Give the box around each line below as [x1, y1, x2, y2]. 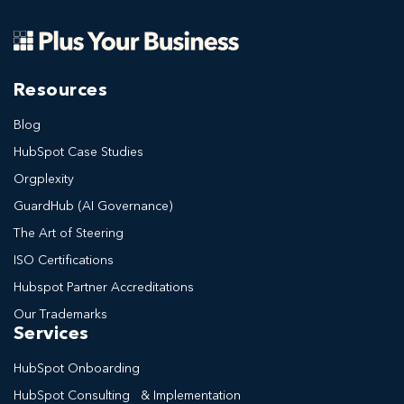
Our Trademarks [14, 308, 107, 322]
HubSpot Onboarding [14, 363, 140, 376]
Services [14, 326, 89, 344]
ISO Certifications [14, 254, 114, 268]
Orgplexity [14, 173, 74, 187]
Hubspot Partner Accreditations [14, 281, 194, 295]
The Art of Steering [14, 227, 124, 241]
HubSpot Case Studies [14, 146, 143, 160]
